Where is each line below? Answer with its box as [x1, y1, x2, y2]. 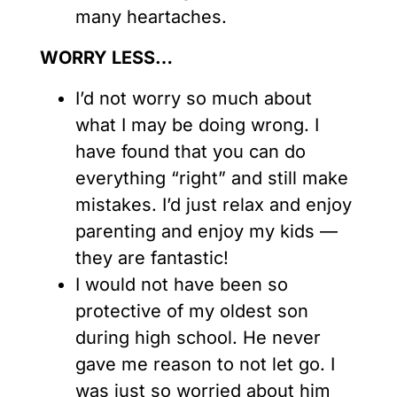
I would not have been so [75, 274, 288, 296]
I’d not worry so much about [75, 88, 312, 110]
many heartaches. [75, 6, 227, 28]
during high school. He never [75, 327, 321, 349]
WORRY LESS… [40, 47, 173, 69]
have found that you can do [75, 141, 306, 163]
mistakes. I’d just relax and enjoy [75, 194, 352, 216]
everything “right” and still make [75, 167, 348, 190]
